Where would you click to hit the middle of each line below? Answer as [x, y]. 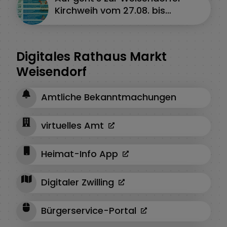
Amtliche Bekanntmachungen [109, 97]
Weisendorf [51, 72]
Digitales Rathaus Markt [91, 56]
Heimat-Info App [81, 154]
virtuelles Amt [74, 125]
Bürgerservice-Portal [90, 210]
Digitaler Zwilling [79, 182]
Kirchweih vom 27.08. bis [110, 10]
